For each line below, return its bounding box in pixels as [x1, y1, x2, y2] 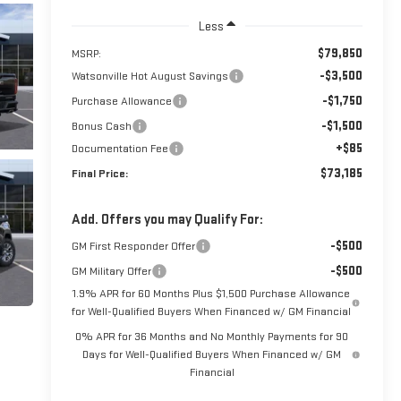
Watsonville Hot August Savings [71, 68, 228, 83]
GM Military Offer [71, 263, 151, 278]
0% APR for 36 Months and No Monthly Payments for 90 [75, 328, 349, 344]
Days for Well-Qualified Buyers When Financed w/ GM [82, 346, 342, 362]
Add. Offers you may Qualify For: [71, 210, 263, 228]
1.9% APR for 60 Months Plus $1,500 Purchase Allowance [73, 286, 351, 301]
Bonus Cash [71, 118, 132, 133]
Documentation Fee [71, 141, 168, 156]
